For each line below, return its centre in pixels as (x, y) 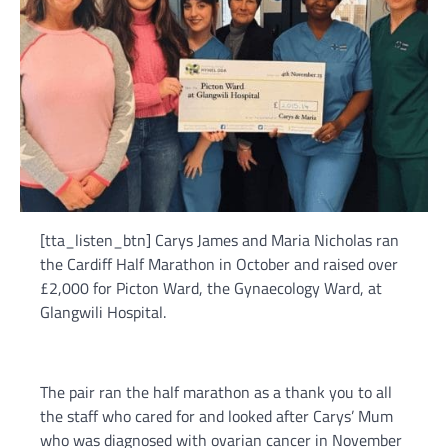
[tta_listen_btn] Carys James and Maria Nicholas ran (219, 240)
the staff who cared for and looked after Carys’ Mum (216, 416)
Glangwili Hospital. (103, 312)
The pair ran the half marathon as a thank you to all (216, 392)
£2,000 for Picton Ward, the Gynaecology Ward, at (211, 288)
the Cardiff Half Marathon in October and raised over (219, 264)
